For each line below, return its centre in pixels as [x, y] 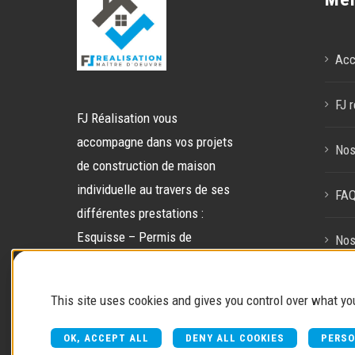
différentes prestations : [140, 213]
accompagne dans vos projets [155, 141]
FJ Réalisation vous [127, 118]
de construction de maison [146, 165]
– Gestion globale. [124, 284]
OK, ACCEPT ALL [106, 338]
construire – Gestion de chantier [161, 260]
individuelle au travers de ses [153, 189]
